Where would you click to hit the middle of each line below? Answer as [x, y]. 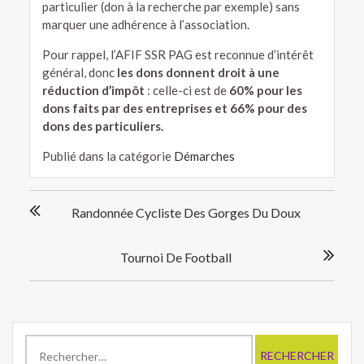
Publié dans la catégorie [108, 156]
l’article [53, 236]
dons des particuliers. [102, 126]
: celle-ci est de [186, 91]
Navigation [65, 199]
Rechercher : [58, 343]
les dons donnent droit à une [198, 73]
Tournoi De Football [175, 258]
